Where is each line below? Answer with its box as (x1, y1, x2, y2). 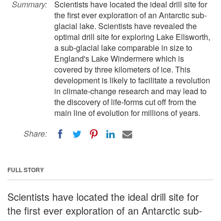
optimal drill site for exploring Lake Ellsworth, (54, 31, 210, 42)
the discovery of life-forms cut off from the (54, 96, 196, 108)
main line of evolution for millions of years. (54, 107, 200, 118)
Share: (24, 128, 47, 139)
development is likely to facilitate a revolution (54, 74, 210, 86)
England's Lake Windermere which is (54, 53, 184, 64)
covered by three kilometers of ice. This (54, 64, 190, 75)
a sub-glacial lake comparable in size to (54, 42, 192, 53)
